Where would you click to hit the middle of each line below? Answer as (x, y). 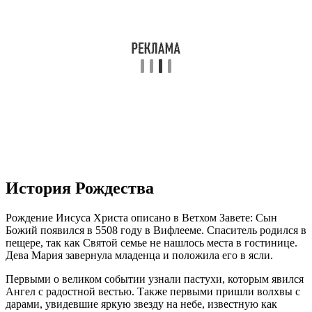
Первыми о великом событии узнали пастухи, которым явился (155, 279)
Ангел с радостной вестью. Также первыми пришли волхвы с (153, 291)
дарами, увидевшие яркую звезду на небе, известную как (141, 304)
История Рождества (80, 188)
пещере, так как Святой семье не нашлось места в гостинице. (151, 242)
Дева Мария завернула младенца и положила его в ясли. (139, 255)
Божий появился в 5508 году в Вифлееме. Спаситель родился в (156, 230)
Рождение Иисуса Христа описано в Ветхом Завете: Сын (141, 217)
